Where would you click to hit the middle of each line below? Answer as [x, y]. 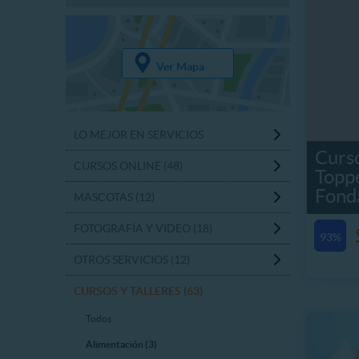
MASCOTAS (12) [114, 197]
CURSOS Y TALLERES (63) [138, 291]
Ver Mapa [180, 66]
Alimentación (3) [121, 344]
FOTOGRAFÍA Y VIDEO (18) [143, 228]
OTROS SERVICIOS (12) [132, 260]
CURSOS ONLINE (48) [128, 166]
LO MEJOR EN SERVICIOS [139, 135]
